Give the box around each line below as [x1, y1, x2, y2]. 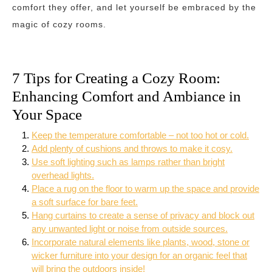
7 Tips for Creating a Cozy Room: [12, 70, 220, 86]
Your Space [12, 106, 82, 123]
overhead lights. [32, 170, 94, 180]
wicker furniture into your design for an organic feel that [32, 250, 247, 260]
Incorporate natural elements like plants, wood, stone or [32, 237, 250, 247]
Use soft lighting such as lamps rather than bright [32, 157, 225, 167]
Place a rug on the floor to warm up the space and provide [32, 183, 259, 194]
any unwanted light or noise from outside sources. [32, 223, 228, 234]
